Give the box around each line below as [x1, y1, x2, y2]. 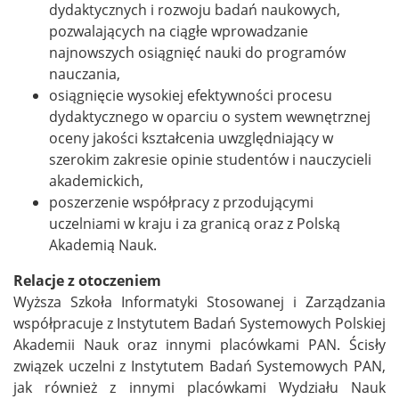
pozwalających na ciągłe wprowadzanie [49, 21, 308, 42]
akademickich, [49, 171, 143, 191]
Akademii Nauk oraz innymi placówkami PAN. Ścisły [13, 335, 386, 355]
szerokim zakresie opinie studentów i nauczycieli [49, 150, 371, 170]
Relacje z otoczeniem [13, 271, 161, 291]
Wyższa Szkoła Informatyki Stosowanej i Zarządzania [13, 292, 386, 313]
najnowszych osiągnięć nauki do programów [49, 43, 346, 63]
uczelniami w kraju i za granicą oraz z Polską [49, 214, 340, 234]
